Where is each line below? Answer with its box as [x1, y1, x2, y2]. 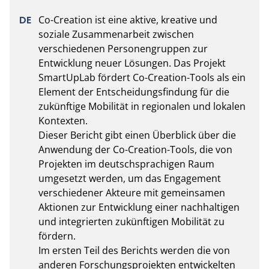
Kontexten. [38, 113, 90, 127]
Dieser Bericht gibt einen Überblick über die [38, 128, 236, 142]
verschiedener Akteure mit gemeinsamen [38, 186, 225, 199]
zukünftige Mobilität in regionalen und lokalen [38, 99, 246, 113]
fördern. [38, 229, 78, 243]
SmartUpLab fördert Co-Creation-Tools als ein [38, 70, 246, 84]
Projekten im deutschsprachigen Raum [38, 157, 214, 171]
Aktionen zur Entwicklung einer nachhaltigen [38, 200, 240, 214]
